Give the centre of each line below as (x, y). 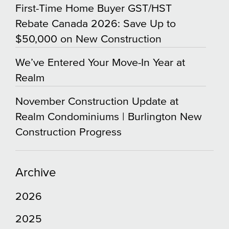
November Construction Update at (97, 101)
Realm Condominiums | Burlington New (109, 117)
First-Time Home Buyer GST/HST (94, 8)
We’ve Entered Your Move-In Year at (100, 62)
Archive (36, 173)
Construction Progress (68, 132)
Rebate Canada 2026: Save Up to (96, 24)
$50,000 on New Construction (88, 39)
